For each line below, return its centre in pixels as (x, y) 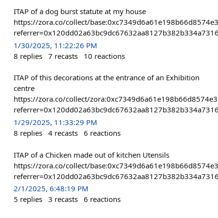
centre (24, 88)
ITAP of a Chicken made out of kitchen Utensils (91, 154)
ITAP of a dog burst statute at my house (80, 11)
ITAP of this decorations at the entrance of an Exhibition (107, 78)
